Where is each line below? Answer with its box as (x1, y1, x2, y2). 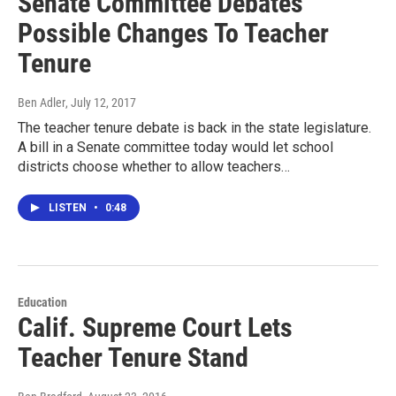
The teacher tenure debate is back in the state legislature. (18, 118, 371, 136)
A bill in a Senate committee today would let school (18, 138, 333, 156)
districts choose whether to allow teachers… (18, 157, 290, 175)
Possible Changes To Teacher (18, 17, 329, 49)
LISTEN (49, 201, 89, 214)
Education (18, 294, 67, 309)
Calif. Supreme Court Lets (18, 311, 293, 343)
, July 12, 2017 (65, 95, 136, 110)
